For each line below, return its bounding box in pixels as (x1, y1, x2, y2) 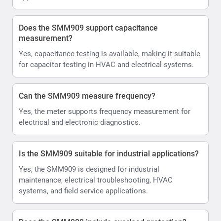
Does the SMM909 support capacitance (19, 23, 158, 33)
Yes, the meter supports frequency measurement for (19, 107, 190, 116)
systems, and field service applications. (19, 186, 148, 195)
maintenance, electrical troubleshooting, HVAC (19, 175, 173, 184)
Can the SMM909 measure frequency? (19, 91, 155, 101)
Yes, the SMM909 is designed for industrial (19, 164, 159, 174)
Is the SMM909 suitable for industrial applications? (19, 148, 199, 158)
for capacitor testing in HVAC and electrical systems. (19, 60, 194, 69)
